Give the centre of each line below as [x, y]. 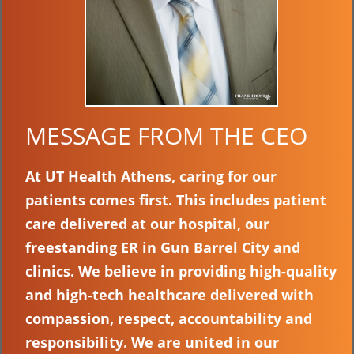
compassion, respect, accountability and [169, 318]
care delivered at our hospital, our [147, 223]
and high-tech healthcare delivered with [169, 294]
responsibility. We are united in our [152, 342]
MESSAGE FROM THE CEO [166, 135]
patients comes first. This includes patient [176, 200]
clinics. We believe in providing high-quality [181, 271]
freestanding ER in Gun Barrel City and [163, 247]
